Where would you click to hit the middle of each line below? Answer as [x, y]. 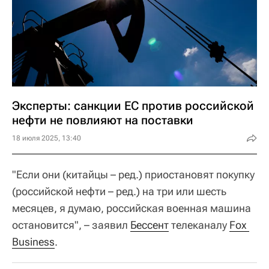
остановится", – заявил [71, 225]
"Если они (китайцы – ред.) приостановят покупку [133, 175]
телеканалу [199, 225]
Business [33, 242]
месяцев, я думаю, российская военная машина [131, 208]
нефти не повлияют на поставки [103, 120]
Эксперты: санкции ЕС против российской [133, 106]
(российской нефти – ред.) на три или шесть [119, 192]
